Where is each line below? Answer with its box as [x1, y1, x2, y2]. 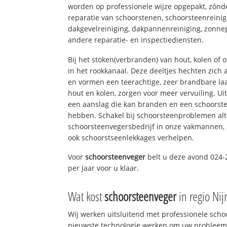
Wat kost [68, 187, 105, 205]
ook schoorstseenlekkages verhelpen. [68, 132, 195, 142]
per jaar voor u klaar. [68, 163, 139, 173]
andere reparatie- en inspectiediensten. [68, 34, 204, 45]
